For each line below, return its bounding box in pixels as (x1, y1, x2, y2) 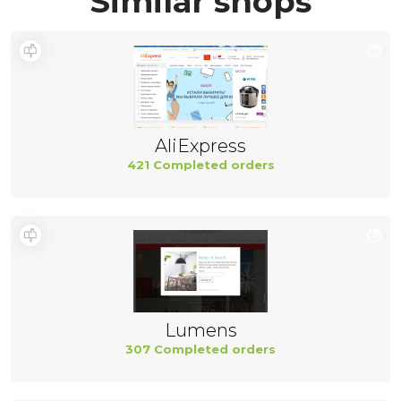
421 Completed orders (126, 158, 275, 172)
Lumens (164, 320, 237, 341)
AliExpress (155, 135, 246, 157)
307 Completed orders (125, 342, 276, 356)
